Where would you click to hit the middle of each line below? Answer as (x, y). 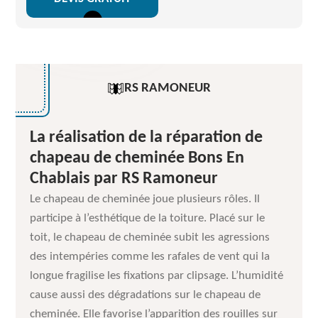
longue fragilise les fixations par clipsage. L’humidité (157, 276)
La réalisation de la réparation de (147, 138)
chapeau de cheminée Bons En (137, 158)
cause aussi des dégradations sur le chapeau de (146, 295)
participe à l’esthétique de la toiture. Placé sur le (148, 218)
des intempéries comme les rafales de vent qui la (150, 257)
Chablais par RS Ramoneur (124, 179)
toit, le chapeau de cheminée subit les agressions (150, 237)
